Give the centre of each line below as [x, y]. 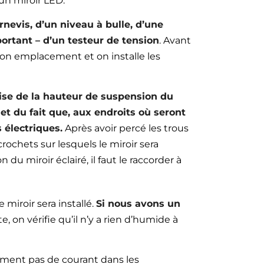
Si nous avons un [138, 204]
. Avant [175, 40]
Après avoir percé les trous [125, 128]
